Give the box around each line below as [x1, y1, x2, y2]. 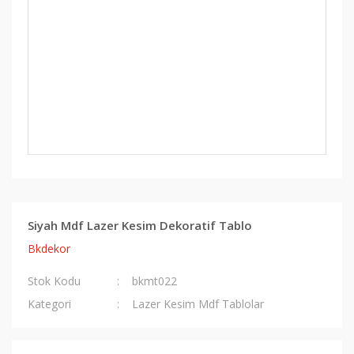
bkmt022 [132, 273, 178, 288]
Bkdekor [28, 241, 70, 256]
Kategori [28, 296, 71, 311]
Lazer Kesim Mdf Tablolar [132, 296, 265, 311]
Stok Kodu [28, 273, 81, 288]
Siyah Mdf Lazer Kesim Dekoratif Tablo [28, 217, 252, 233]
